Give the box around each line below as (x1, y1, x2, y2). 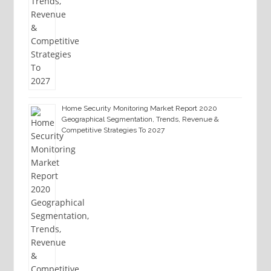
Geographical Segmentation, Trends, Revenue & (61, 115, 219, 124)
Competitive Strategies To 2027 (61, 126, 165, 135)
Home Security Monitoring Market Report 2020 (61, 104, 217, 113)
